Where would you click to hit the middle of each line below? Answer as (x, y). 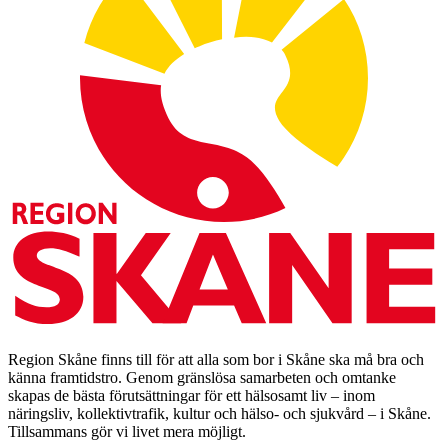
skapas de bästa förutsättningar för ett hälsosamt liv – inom (191, 395)
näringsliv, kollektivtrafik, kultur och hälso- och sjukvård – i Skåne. (219, 413)
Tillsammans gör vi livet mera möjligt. (127, 431)
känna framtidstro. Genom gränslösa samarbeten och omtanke (202, 377)
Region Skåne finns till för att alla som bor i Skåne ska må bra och (216, 359)
